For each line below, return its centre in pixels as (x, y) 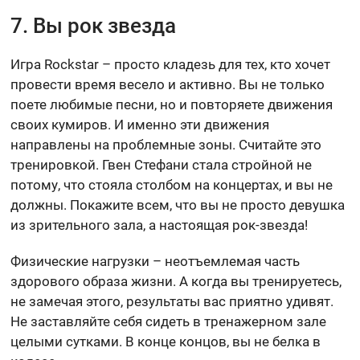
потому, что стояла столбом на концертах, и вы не (172, 184)
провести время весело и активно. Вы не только (168, 84)
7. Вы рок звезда (94, 25)
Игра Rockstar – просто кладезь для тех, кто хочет (171, 64)
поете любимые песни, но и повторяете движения (172, 104)
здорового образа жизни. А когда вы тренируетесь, (176, 281)
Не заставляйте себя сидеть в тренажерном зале (169, 321)
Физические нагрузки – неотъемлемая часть (155, 261)
